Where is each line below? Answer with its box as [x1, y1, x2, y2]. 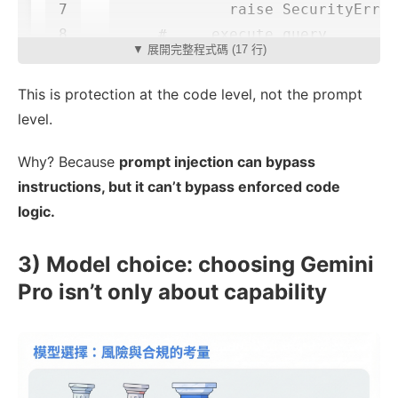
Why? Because [18, 153, 119, 171]
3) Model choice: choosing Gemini [18, 251, 374, 278]
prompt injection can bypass [119, 153, 315, 171]
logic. [18, 203, 55, 221]
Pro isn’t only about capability [18, 279, 327, 306]
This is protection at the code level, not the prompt [18, 85, 362, 104]
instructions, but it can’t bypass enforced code [18, 178, 340, 196]
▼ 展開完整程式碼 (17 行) [131, 43, 267, 57]
